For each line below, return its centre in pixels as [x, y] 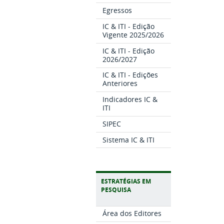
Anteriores [120, 83]
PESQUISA [116, 189]
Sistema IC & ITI [129, 139]
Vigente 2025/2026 [133, 35]
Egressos [117, 10]
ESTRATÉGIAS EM [126, 181]
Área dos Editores [132, 213]
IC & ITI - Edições [130, 75]
